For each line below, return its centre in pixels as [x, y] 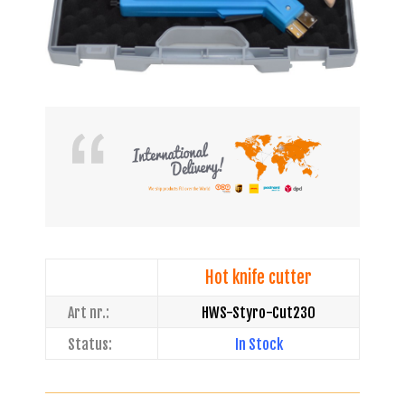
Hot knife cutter [259, 277]
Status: [90, 344]
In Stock [259, 344]
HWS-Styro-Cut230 [259, 312]
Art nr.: [89, 312]
